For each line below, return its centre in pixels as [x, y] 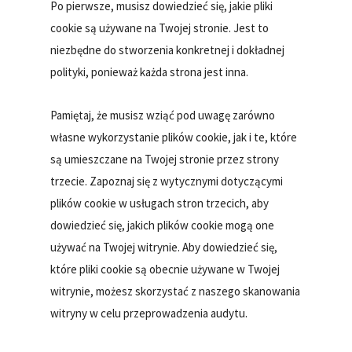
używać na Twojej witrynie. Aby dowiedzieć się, [164, 247]
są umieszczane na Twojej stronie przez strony [165, 159]
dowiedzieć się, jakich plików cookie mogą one [163, 225]
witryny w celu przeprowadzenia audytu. [149, 313]
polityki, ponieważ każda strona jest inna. [150, 71]
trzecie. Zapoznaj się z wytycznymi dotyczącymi [167, 181]
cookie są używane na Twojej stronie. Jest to [160, 27]
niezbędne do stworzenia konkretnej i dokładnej [168, 49]
